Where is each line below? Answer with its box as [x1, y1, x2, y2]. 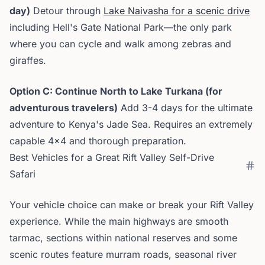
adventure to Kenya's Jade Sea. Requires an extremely [9, 118, 253, 130]
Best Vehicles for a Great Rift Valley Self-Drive [9, 151, 214, 163]
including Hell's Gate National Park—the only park [9, 21, 232, 33]
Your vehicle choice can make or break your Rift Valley [9, 199, 254, 211]
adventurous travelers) [9, 102, 118, 114]
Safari [9, 168, 35, 180]
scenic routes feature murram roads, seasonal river [9, 248, 237, 260]
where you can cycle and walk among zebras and [9, 38, 231, 50]
